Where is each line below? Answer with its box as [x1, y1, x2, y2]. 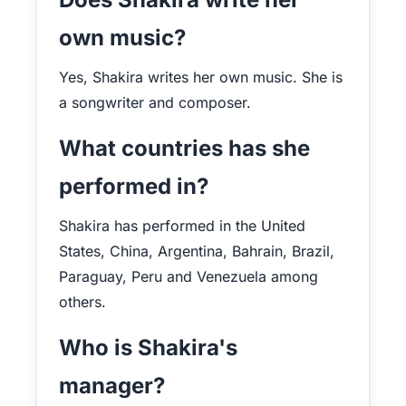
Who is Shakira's [59, 334, 237, 361]
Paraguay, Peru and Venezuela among [59, 267, 318, 285]
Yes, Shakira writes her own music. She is [59, 68, 343, 86]
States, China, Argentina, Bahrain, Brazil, [59, 242, 334, 260]
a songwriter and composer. [59, 93, 251, 111]
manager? [59, 372, 165, 399]
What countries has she [59, 135, 310, 161]
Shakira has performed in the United [59, 217, 305, 235]
